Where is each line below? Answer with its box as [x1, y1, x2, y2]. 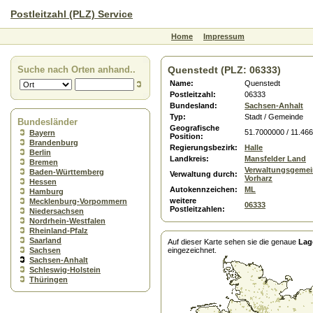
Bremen [29, 158, 58, 166]
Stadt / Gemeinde [245, 112, 303, 121]
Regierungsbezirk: [170, 143, 238, 152]
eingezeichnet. [168, 246, 217, 254]
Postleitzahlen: [170, 205, 225, 213]
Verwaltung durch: [170, 170, 238, 178]
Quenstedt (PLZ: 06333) [168, 64, 281, 75]
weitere [170, 196, 196, 205]
